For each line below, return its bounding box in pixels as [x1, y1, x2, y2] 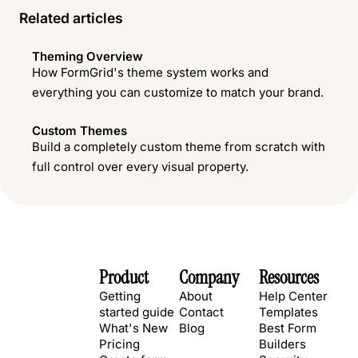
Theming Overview [32, 49, 143, 64]
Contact [179, 304, 224, 320]
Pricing [99, 336, 140, 352]
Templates [259, 304, 318, 320]
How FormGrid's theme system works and [32, 65, 268, 80]
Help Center [259, 288, 328, 304]
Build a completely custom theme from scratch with [32, 138, 325, 154]
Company [179, 266, 239, 290]
